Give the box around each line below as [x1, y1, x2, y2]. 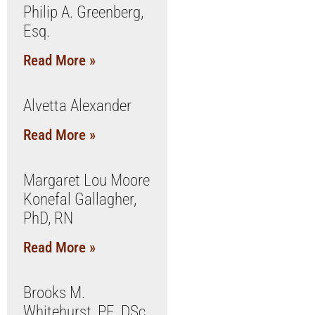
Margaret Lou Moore [22, 171, 150, 190]
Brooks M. [22, 283, 85, 302]
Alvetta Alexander [22, 96, 131, 115]
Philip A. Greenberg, [22, 3, 143, 22]
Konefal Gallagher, [22, 190, 136, 209]
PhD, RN [22, 209, 73, 228]
